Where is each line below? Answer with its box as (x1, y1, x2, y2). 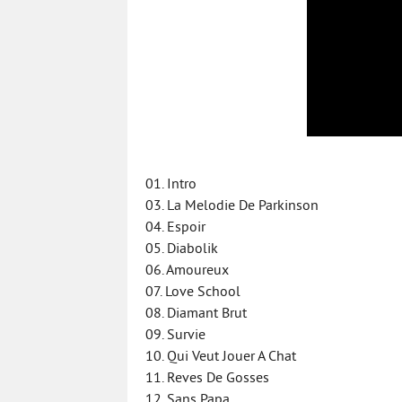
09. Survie (145, 327, 205, 345)
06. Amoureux (145, 262, 229, 280)
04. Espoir (145, 219, 205, 237)
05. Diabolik (145, 240, 218, 258)
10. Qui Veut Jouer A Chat (145, 348, 296, 366)
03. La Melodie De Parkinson (145, 197, 319, 215)
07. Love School (145, 284, 240, 301)
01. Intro (145, 176, 197, 194)
